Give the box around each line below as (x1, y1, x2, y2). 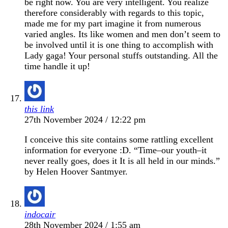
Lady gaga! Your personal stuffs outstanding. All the (24, 50, 218, 61)
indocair (24, 209, 55, 219)
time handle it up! (24, 61, 90, 71)
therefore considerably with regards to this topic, (24, 7, 204, 18)
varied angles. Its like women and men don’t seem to (24, 28, 220, 39)
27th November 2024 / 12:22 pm (24, 114, 146, 125)
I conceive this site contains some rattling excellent (24, 134, 213, 145)
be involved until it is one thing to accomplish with (24, 39, 213, 50)
